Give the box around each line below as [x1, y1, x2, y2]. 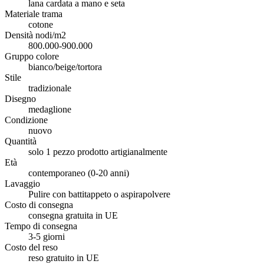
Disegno [5, 93, 36, 104]
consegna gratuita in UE [28, 210, 118, 220]
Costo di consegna [5, 199, 73, 210]
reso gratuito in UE [28, 252, 99, 263]
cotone [28, 19, 53, 29]
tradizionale [28, 82, 71, 93]
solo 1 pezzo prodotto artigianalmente [28, 146, 167, 157]
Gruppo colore [5, 51, 59, 61]
